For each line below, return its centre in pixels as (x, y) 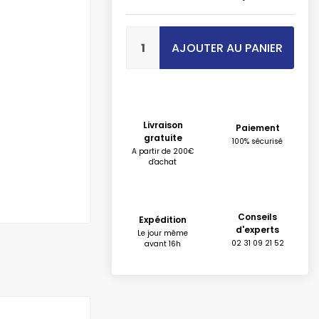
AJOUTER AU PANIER (227, 48)
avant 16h (163, 244)
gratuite (163, 138)
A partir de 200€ (163, 151)
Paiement (257, 128)
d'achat (163, 162)
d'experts (257, 230)
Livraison (163, 125)
